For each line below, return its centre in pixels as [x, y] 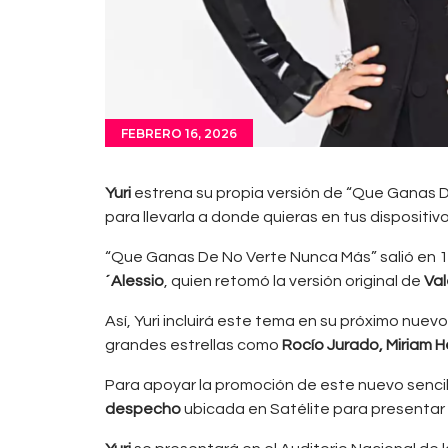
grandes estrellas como [193, 345]
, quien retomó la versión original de [294, 281]
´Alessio [134, 281]
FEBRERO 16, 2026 [179, 133]
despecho [143, 409]
